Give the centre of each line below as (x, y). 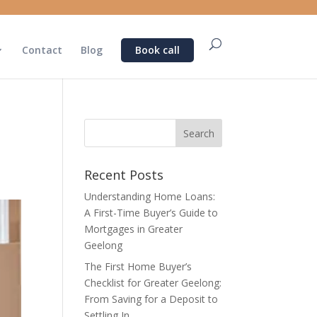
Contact (42, 50)
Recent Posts (124, 175)
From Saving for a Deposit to (151, 299)
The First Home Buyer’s (138, 266)
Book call (157, 50)
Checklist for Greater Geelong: (153, 283)
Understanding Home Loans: (150, 196)
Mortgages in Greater (134, 229)
